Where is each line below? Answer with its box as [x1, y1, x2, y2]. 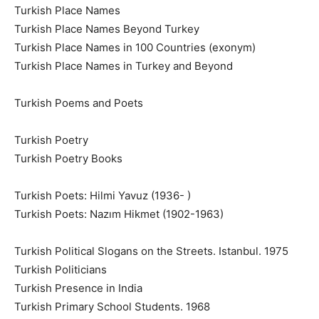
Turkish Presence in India [14, 281, 142, 295]
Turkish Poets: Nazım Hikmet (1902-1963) [14, 206, 224, 221]
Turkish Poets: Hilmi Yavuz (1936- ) [14, 188, 191, 202]
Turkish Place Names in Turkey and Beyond [14, 58, 233, 73]
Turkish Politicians [14, 262, 107, 276]
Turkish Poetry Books [14, 151, 122, 165]
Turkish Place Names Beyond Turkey [14, 21, 199, 36]
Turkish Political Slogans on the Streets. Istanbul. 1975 [14, 244, 288, 258]
